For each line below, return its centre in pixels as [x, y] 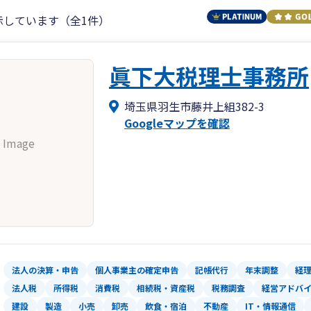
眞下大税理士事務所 [209, 76]
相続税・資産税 [166, 288]
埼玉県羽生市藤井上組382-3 [194, 107]
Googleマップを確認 [177, 123]
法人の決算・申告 [45, 270]
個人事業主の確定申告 [137, 270]
